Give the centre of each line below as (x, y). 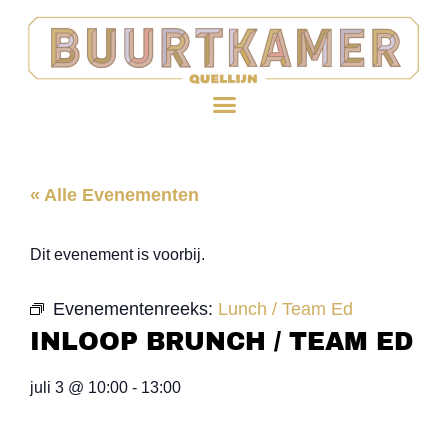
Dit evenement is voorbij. (117, 254)
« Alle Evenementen (114, 194)
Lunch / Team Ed (285, 308)
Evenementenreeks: (135, 308)
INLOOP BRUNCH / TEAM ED (221, 341)
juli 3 (47, 387)
